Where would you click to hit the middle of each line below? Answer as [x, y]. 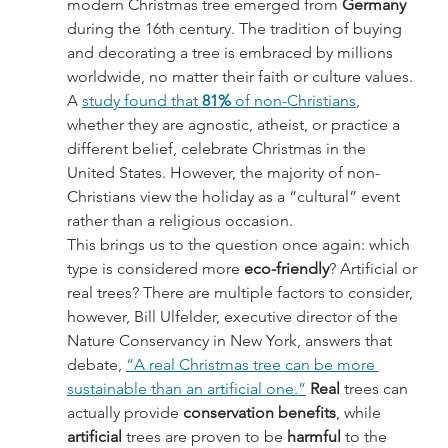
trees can [377, 389]
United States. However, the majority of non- [223, 173]
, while [360, 413]
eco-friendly [286, 269]
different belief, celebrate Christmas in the [218, 149]
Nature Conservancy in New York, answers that [231, 341]
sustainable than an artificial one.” [186, 389]
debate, [96, 365]
